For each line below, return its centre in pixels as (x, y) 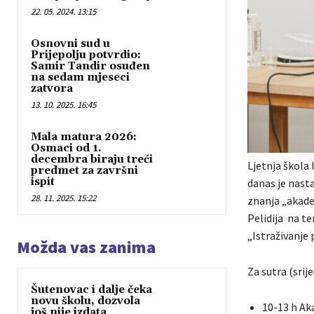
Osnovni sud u (70, 43)
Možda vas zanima (86, 247)
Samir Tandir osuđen (90, 66)
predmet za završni (84, 170)
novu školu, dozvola (86, 301)
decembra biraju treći (92, 159)
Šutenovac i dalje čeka (91, 289)
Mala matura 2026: (84, 137)
